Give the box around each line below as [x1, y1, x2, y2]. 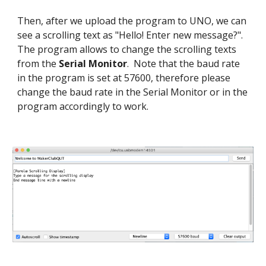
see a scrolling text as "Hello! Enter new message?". [17, 28, 243, 42]
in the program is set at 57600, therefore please [17, 71, 231, 84]
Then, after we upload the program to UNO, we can [17, 14, 247, 27]
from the [17, 57, 59, 70]
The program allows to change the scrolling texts [17, 43, 237, 56]
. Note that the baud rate [127, 57, 240, 70]
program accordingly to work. [17, 100, 149, 113]
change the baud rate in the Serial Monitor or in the [17, 85, 248, 99]
